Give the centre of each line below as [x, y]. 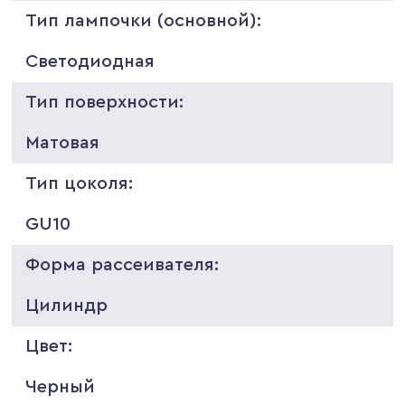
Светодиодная [90, 61]
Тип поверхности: [105, 102]
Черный [61, 386]
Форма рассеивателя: [122, 264]
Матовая [63, 142]
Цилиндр [67, 305]
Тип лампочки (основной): [144, 20]
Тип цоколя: [80, 183]
